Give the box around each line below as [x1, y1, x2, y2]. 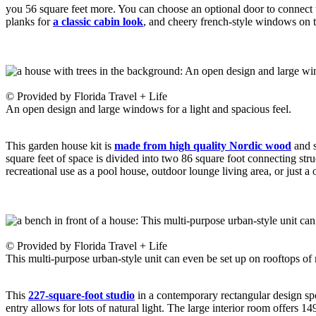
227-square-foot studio [28, 288, 135, 301]
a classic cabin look [53, 15, 143, 28]
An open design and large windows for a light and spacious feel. [6, 102, 291, 115]
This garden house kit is [6, 139, 114, 152]
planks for [6, 15, 53, 28]
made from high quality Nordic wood [114, 139, 291, 152]
